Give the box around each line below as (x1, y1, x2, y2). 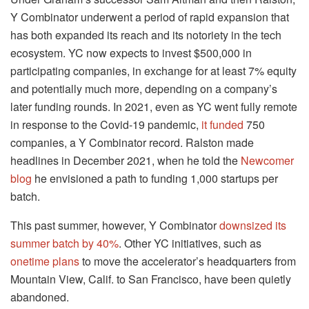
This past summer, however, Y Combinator (10, 217, 219, 233)
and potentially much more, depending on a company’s (10, 80, 277, 97)
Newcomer (238, 152, 294, 168)
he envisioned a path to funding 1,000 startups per (32, 170, 278, 186)
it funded (199, 116, 243, 132)
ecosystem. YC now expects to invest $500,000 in (10, 44, 252, 61)
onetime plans (10, 252, 79, 269)
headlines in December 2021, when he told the (10, 152, 238, 168)
